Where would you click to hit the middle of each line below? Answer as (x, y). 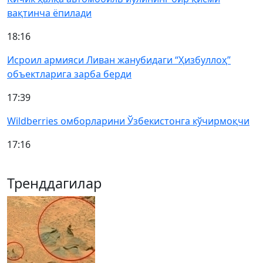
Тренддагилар (54, 183)
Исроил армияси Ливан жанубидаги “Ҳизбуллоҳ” (119, 60)
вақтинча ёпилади (49, 13)
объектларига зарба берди (69, 74)
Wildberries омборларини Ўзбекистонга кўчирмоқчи (128, 121)
